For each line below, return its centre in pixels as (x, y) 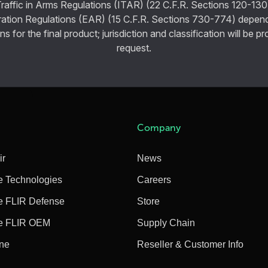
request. (134, 48)
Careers (154, 179)
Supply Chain (166, 223)
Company (159, 127)
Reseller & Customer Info (191, 244)
